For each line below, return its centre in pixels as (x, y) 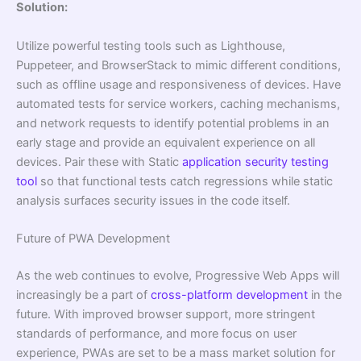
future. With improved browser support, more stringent (166, 314)
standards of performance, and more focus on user (156, 333)
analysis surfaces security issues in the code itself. (153, 200)
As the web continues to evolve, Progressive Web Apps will (178, 275)
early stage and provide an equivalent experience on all (166, 142)
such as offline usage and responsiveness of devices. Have (178, 84)
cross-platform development (229, 295)
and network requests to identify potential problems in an (173, 123)
